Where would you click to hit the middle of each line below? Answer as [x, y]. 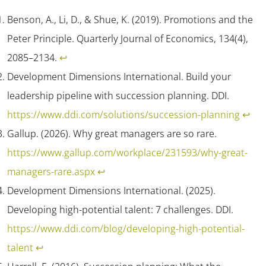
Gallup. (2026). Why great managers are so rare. [112, 133]
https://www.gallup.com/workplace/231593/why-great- [127, 152]
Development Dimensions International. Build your [119, 76]
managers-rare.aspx [51, 171]
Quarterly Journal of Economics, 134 [156, 38]
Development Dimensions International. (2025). [111, 190]
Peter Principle [39, 38]
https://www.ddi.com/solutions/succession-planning [123, 114]
